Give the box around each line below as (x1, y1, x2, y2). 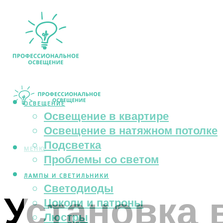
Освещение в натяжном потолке (44, 123, 218, 138)
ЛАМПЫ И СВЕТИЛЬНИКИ (24, 173, 109, 179)
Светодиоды (44, 181, 113, 196)
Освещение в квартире (44, 109, 169, 123)
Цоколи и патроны (44, 195, 143, 210)
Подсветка (44, 137, 101, 152)
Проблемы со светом (44, 152, 159, 167)
